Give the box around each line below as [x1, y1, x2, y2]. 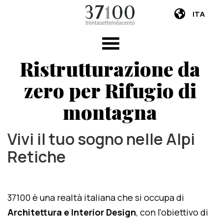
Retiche [7, 146, 66, 167]
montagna [63, 99, 157, 125]
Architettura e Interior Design [7, 206, 136, 218]
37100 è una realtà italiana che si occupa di [7, 192, 184, 203]
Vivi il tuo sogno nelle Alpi [7, 128, 195, 150]
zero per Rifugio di [24, 77, 196, 103]
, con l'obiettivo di [136, 206, 208, 218]
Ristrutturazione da [20, 55, 200, 82]
